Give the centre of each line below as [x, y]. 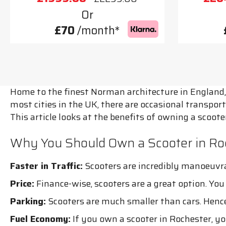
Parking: [28, 201]
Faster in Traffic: [46, 166]
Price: [22, 183]
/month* [97, 30]
